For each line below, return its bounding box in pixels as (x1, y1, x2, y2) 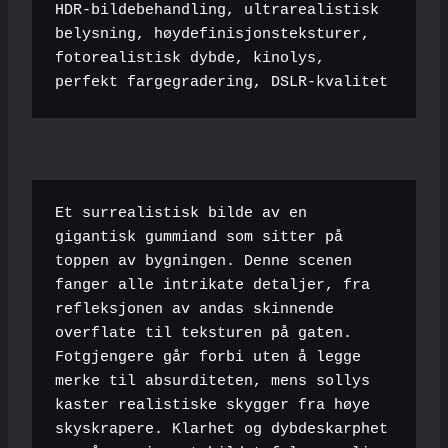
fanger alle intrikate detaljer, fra (54, 277, 370, 295)
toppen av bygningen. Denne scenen (54, 253, 352, 271)
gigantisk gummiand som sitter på (54, 229, 343, 247)
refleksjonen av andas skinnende (54, 301, 334, 319)
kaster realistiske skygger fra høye (54, 397, 370, 415)
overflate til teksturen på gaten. (54, 325, 352, 343)
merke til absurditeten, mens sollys (54, 373, 370, 391)
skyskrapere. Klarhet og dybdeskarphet (54, 421, 388, 439)
